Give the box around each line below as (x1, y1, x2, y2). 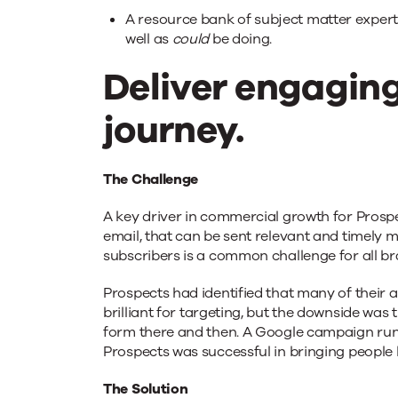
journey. (103, 105, 244, 156)
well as (125, 29, 172, 50)
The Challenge (103, 170, 199, 190)
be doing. (209, 29, 273, 50)
